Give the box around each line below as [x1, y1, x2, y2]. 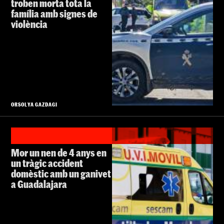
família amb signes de [11, 7, 97, 19]
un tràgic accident [11, 156, 83, 169]
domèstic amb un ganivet [11, 167, 111, 179]
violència [11, 17, 47, 30]
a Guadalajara [11, 177, 67, 190]
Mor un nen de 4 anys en [11, 146, 106, 158]
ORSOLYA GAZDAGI [11, 100, 58, 107]
